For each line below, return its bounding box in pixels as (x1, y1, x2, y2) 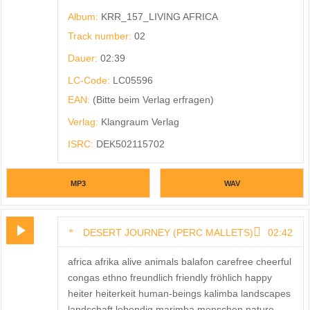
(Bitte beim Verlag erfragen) (92, 93, 214, 105)
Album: (67, 10, 101, 22)
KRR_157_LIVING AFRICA (100, 10, 218, 22)
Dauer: (67, 52, 100, 64)
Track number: (67, 30, 134, 42)
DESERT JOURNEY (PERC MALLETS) (82, 227, 253, 239)
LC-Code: (67, 74, 113, 86)
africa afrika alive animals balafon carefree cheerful (67, 256, 291, 268)
